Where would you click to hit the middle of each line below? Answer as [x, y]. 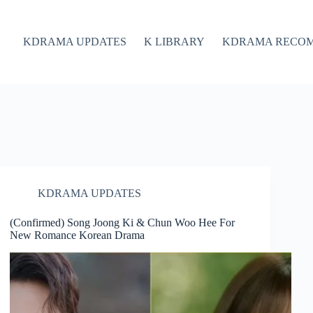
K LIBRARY [174, 42]
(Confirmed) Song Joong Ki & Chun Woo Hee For [123, 223]
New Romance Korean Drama [78, 235]
